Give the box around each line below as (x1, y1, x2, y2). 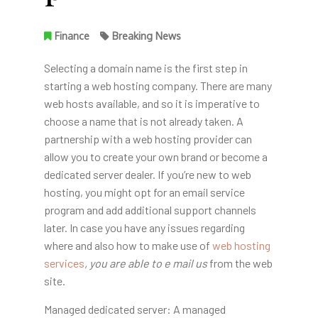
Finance (54, 29, 89, 42)
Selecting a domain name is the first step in (43, 60, 248, 75)
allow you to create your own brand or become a (43, 149, 268, 163)
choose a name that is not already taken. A (43, 114, 243, 128)
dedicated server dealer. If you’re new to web (43, 167, 251, 181)
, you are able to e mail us (84, 256, 207, 270)
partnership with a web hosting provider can (43, 131, 252, 146)
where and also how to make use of (43, 238, 212, 252)
